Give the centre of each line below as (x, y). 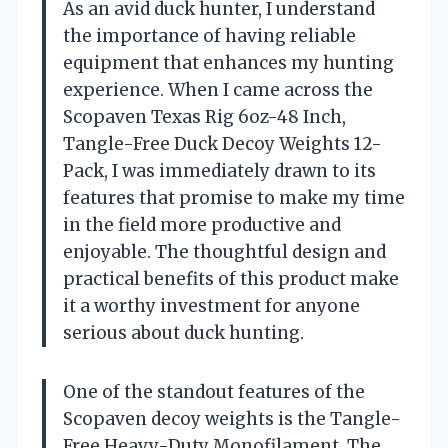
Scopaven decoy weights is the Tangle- (232, 419)
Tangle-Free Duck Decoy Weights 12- (222, 144)
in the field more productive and (202, 225)
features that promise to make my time (234, 198)
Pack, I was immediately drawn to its (219, 171)
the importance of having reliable (209, 36)
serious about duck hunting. (183, 333)
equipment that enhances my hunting (228, 63)
